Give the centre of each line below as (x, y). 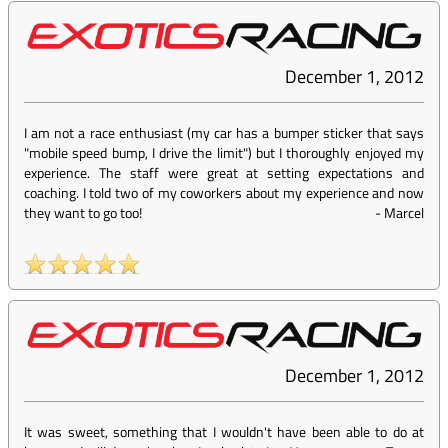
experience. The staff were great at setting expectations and (224, 173)
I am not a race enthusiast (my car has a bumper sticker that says (224, 133)
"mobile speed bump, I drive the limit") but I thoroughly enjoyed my (224, 153)
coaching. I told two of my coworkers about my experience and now (224, 193)
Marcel (404, 213)
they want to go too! (83, 213)
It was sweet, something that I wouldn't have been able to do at (224, 432)
